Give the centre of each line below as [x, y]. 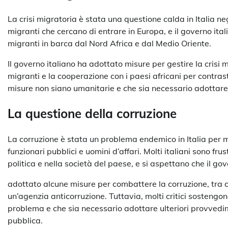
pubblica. [25, 220]
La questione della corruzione [92, 113]
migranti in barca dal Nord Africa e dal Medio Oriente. [109, 43]
